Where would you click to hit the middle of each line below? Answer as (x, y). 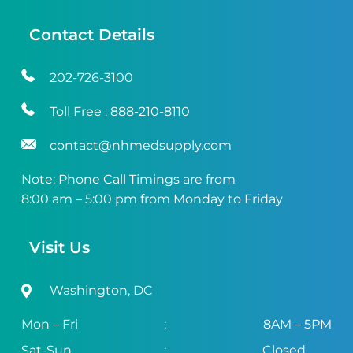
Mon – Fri (49, 325)
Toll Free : (80, 111)
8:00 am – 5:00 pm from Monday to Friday (152, 199)
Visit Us (59, 248)
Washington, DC (101, 291)
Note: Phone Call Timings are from (128, 179)
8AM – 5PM (298, 325)
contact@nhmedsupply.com (140, 145)
